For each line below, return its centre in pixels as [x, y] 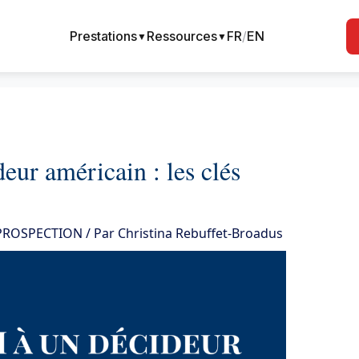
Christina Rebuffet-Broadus [200, 234]
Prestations [104, 36]
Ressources [182, 36]
